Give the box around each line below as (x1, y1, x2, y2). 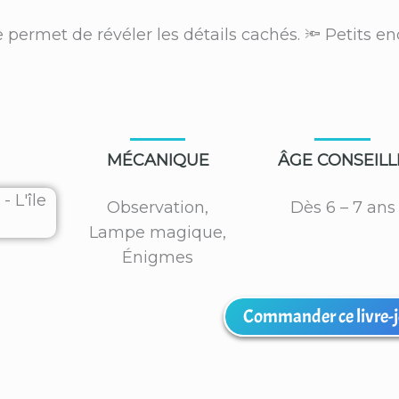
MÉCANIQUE (106, 150, 209, 170)
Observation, (107, 197, 209, 217)
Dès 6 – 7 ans (289, 197, 395, 217)
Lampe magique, (89, 222, 227, 242)
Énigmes (122, 247, 194, 267)
